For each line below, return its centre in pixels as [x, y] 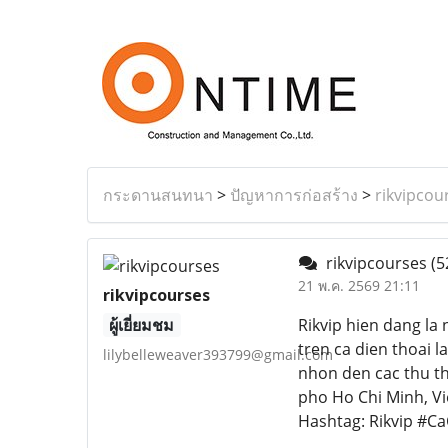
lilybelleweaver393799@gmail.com [218, 354]
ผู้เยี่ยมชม [142, 325]
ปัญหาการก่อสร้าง [294, 195]
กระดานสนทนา [158, 195]
